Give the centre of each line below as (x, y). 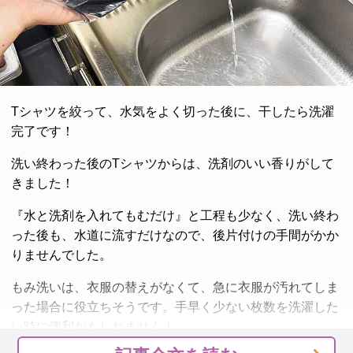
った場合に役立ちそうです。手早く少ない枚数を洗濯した (175, 307)
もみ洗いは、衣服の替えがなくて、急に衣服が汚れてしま (175, 288)
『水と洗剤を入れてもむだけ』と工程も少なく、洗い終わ (175, 216)
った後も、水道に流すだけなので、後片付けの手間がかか (175, 236)
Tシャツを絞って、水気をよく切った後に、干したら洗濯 (173, 112)
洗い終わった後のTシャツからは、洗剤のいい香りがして (173, 164)
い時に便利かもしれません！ (93, 327)
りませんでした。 (61, 255)
